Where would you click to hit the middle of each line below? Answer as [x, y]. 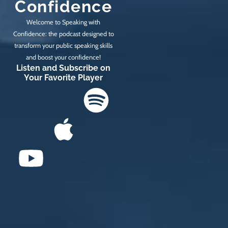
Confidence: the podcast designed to [63, 34]
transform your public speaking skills [64, 45]
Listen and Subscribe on [64, 68]
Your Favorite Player [64, 77]
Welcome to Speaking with [64, 22]
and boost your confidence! [64, 57]
